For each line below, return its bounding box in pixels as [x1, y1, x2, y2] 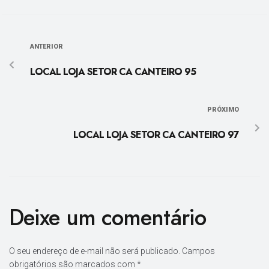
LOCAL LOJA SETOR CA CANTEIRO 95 [30, 65, 196, 79]
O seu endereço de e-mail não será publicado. [9, 246, 180, 256]
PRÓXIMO [207, 106, 239, 114]
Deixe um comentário [9, 201, 206, 234]
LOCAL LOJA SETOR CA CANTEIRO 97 [73, 128, 239, 142]
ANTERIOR [30, 43, 63, 51]
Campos [182, 246, 215, 256]
